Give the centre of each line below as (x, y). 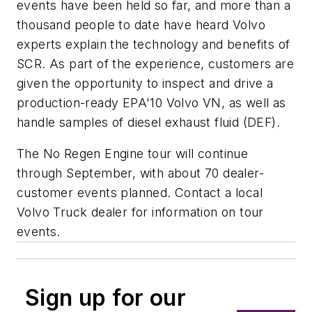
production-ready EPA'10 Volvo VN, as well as (151, 102)
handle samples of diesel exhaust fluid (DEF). (148, 122)
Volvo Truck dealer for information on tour (140, 212)
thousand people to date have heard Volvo (141, 24)
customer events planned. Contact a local (140, 193)
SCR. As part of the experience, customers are (155, 63)
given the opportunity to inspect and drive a (145, 83)
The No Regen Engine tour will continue (133, 154)
